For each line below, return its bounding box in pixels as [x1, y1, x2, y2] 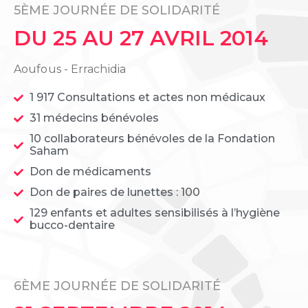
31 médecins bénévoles [29, 111, 159, 125]
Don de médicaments [29, 165, 151, 179]
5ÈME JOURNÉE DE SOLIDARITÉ [14, 3, 220, 19]
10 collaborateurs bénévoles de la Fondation [29, 132, 275, 146]
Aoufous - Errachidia [14, 63, 126, 76]
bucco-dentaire [29, 219, 115, 232]
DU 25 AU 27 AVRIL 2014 [14, 25, 268, 52]
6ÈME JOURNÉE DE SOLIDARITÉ [14, 278, 221, 294]
